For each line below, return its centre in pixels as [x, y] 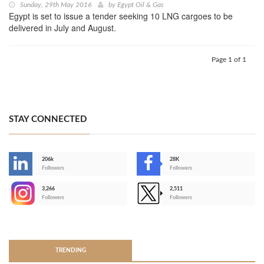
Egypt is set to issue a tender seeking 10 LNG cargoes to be [121, 16]
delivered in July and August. [62, 28]
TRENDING [70, 251]
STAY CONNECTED [48, 120]
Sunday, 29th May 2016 [56, 5]
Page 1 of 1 [229, 60]
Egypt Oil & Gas [141, 5]
